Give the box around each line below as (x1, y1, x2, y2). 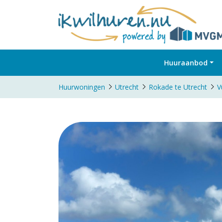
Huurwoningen (58, 82, 105, 92)
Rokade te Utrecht (149, 82, 207, 92)
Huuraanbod (164, 57, 208, 67)
